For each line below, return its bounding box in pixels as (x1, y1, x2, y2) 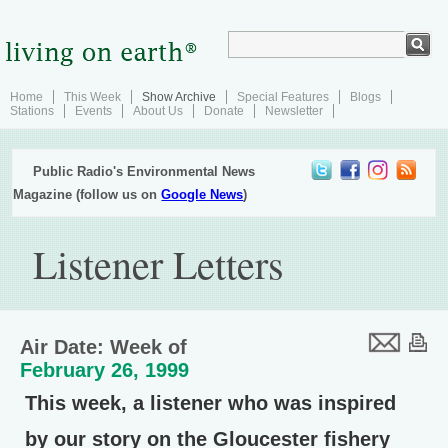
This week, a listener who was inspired (25, 392, 396, 414)
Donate (204, 104, 244, 118)
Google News (161, 187, 244, 202)
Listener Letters (33, 237, 285, 290)
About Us (133, 104, 183, 118)
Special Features (237, 90, 329, 104)
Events (75, 104, 112, 118)
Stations (10, 104, 54, 118)
